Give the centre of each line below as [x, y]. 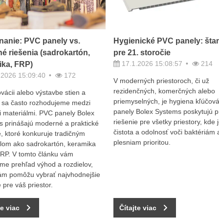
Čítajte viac [138, 208]
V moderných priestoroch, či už [161, 81]
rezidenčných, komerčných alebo [164, 91]
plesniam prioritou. [142, 142]
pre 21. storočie [142, 53]
